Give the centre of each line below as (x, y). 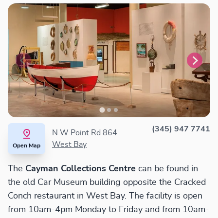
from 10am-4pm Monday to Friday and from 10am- (109, 210)
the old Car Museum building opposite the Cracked (107, 183)
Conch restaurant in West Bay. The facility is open (105, 196)
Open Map (27, 146)
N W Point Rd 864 (85, 133)
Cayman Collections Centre (81, 169)
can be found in (167, 169)
